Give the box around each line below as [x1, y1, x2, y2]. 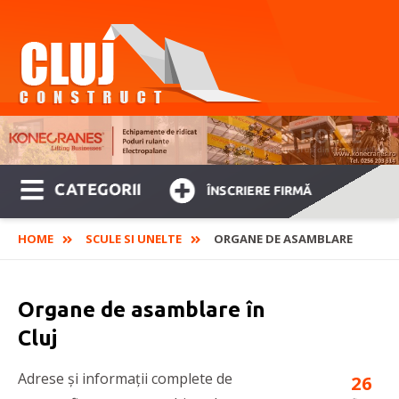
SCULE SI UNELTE [85, 231, 182, 248]
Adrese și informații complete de [18, 369, 232, 389]
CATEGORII [54, 180, 142, 199]
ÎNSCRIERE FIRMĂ [207, 183, 313, 199]
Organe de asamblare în [18, 297, 265, 322]
